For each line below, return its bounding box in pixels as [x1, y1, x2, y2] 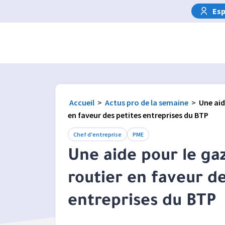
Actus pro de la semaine [105, 97, 188, 107]
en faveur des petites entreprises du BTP [68, 110, 208, 120]
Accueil [69, 97, 94, 107]
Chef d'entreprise [73, 131, 122, 138]
